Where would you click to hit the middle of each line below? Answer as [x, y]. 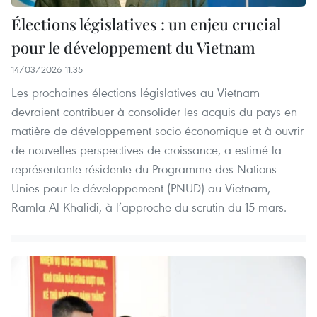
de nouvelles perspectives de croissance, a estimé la [146, 150]
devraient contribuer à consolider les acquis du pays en [154, 112]
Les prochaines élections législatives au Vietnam [136, 93]
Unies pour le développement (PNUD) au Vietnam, [141, 188]
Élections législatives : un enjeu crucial [146, 24]
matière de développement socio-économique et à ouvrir [157, 131]
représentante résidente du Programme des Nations [144, 169]
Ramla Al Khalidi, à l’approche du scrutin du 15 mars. [149, 207]
